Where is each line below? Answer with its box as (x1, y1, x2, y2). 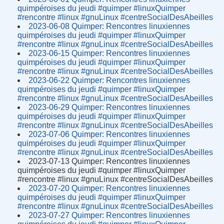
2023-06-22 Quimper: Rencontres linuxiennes (28, 75, 190, 84)
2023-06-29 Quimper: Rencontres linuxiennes (28, 102, 190, 111)
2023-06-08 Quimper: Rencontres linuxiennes (28, 21, 190, 30)
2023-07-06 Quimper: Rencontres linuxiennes (28, 129, 190, 138)
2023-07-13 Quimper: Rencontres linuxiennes (28, 156, 190, 165)
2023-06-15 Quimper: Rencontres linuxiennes (28, 48, 190, 57)
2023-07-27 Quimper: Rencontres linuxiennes (28, 210, 190, 219)
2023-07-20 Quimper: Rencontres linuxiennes (28, 183, 190, 192)
